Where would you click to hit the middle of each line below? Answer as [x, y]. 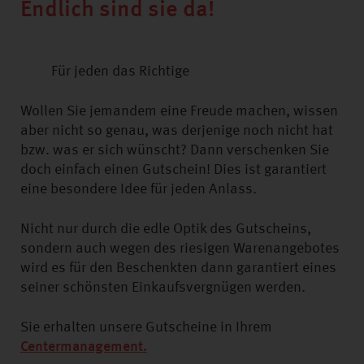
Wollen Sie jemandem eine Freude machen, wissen [179, 111]
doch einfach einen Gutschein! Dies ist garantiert [173, 170]
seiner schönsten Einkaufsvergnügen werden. [163, 288]
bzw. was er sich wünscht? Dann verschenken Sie [175, 150]
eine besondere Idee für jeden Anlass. [139, 189]
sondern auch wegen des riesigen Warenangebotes [180, 249]
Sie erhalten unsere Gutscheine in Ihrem [146, 327]
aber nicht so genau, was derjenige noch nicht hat [177, 131]
